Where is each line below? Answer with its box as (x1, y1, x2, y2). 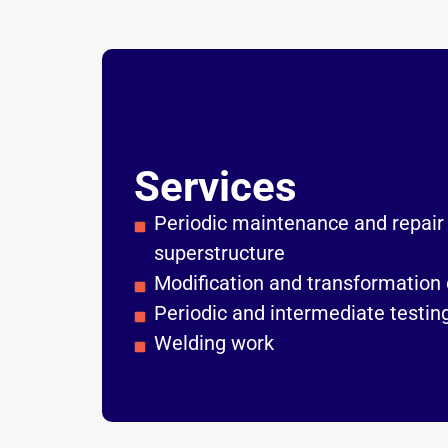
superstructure (154, 241, 285, 265)
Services (134, 162, 297, 211)
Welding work (154, 331, 274, 355)
